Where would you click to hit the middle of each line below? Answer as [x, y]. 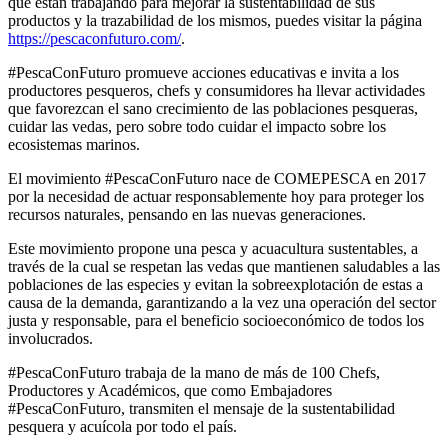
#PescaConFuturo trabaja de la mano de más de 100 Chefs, [194, 372]
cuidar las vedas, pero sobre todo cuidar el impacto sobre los [197, 126]
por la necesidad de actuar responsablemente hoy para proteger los [216, 196]
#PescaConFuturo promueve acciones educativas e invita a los [203, 72]
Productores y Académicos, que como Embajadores [170, 390]
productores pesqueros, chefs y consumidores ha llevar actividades [216, 90]
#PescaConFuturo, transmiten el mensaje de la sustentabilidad [201, 408]
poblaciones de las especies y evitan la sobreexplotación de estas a [215, 284]
